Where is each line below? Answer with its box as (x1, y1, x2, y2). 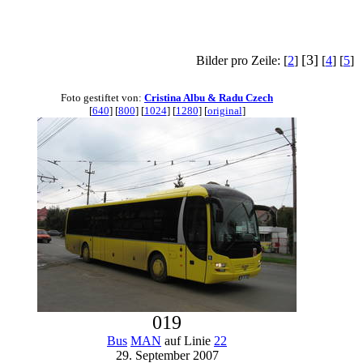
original (207, 105, 242, 117)
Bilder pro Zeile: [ (196, 53, 288, 67)
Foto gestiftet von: (61, 92, 144, 104)
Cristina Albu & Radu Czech (144, 92, 273, 104)
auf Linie (161, 334, 214, 348)
